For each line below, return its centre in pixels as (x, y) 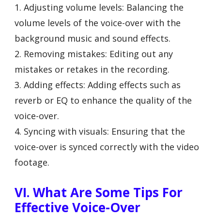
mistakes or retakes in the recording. (92, 70)
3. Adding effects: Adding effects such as (98, 85)
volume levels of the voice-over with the (98, 23)
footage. (32, 163)
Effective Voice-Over (77, 207)
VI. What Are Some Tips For (99, 192)
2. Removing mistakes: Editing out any (94, 54)
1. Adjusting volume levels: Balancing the (99, 8)
